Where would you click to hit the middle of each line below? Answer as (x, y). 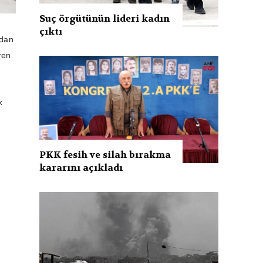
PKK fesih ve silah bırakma (105, 154)
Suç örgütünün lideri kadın (105, 18)
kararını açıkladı (81, 167)
